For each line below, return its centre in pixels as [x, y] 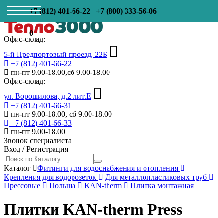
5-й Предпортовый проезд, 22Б [55, 54]
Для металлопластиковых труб [157, 177]
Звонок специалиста [38, 140]
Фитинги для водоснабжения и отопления [109, 168]
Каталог [17, 168]
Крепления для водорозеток [51, 177]
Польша [63, 186]
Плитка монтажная [162, 186]
